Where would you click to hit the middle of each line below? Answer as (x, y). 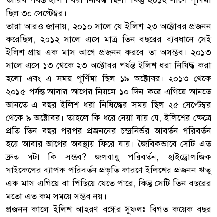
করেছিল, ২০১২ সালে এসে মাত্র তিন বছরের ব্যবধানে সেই (108, 39)
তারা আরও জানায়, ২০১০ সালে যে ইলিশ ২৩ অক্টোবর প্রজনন (108, 26)
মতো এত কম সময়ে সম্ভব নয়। (56, 196)
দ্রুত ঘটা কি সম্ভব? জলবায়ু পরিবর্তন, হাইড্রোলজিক (108, 157)
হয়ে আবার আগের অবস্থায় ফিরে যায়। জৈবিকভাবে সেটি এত (108, 144)
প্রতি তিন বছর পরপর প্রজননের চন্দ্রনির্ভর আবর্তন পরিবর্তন (108, 131)
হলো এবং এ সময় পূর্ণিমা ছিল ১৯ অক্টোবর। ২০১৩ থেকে (108, 78)
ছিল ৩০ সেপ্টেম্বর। (36, 13)
